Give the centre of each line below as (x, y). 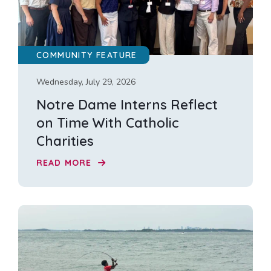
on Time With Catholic (108, 122)
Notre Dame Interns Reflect (127, 104)
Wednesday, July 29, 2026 (86, 82)
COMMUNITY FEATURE (87, 55)
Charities (65, 141)
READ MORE (66, 163)
